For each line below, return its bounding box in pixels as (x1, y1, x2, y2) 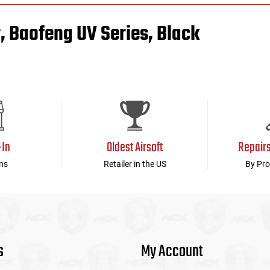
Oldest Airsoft (107, 137, 163, 158)
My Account (140, 239, 203, 265)
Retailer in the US (103, 159, 166, 169)
